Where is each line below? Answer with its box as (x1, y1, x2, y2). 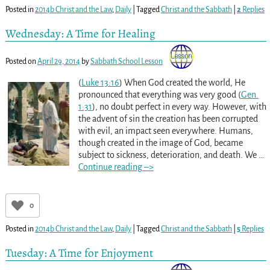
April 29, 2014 (37, 57, 80, 66)
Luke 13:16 (81, 77, 119, 87)
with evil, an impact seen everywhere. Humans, (78, 125, 253, 136)
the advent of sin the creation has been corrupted (78, 113, 258, 124)
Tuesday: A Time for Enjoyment (5, 244, 153, 261)
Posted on (5, 57, 37, 66)
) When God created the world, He (119, 77, 245, 87)
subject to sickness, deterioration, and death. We (78, 149, 259, 160)
